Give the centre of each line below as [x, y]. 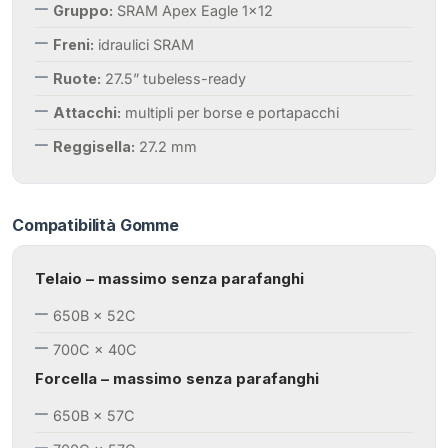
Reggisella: [94, 147]
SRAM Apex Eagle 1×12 [193, 11]
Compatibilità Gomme [95, 225]
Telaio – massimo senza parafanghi [169, 278]
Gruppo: [83, 11]
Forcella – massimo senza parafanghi [177, 378]
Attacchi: [87, 113]
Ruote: [77, 79]
